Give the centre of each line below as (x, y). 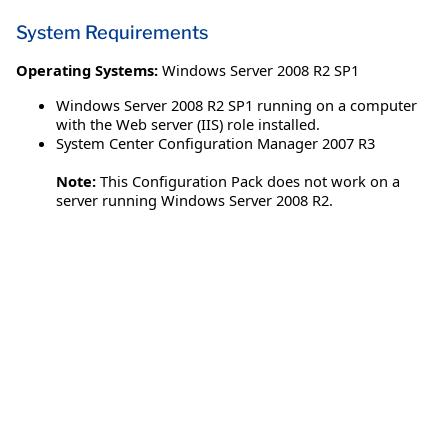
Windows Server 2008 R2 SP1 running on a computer (236, 105)
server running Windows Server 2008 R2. (194, 200)
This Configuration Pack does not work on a (250, 181)
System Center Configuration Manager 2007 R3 (215, 143)
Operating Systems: (87, 70)
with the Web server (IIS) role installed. (188, 124)
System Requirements (112, 33)
